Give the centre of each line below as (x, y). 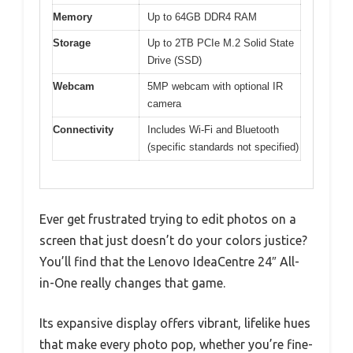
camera (164, 104)
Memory (72, 17)
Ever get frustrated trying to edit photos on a (168, 219)
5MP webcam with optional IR (215, 87)
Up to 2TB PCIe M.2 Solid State (221, 43)
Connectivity (83, 130)
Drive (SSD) (175, 61)
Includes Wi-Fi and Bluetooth (213, 130)
